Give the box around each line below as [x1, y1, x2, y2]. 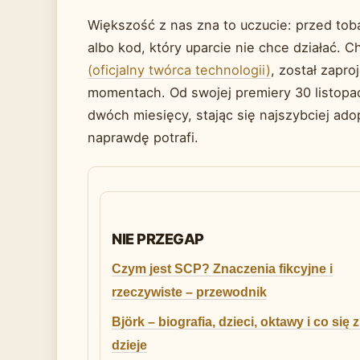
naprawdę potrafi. [88, 129, 198, 146]
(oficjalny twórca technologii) [88, 62, 271, 79]
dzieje [112, 338, 147, 353]
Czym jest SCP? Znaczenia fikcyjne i [112, 262, 333, 276]
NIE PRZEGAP [112, 230, 204, 248]
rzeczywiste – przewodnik [112, 285, 267, 300]
